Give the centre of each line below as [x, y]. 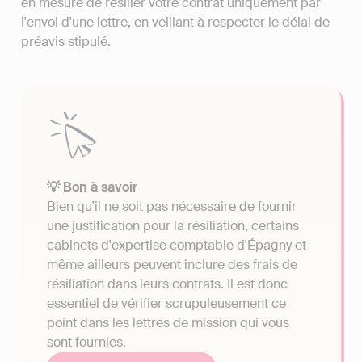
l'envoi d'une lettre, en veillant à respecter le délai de [175, 23]
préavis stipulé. [66, 42]
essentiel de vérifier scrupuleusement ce [166, 304]
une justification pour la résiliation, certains [173, 226]
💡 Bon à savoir [92, 187]
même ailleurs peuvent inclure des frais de [172, 265]
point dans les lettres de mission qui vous [168, 323]
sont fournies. [86, 343]
